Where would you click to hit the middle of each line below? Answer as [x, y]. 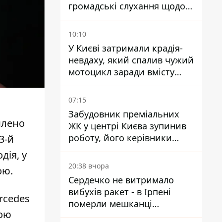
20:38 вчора [89, 166]
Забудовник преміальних [124, 114]
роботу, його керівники [120, 138]
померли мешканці [110, 204]
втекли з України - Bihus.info [131, 150]
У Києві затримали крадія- [126, 48]
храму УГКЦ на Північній [122, 18]
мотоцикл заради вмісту [121, 72]
